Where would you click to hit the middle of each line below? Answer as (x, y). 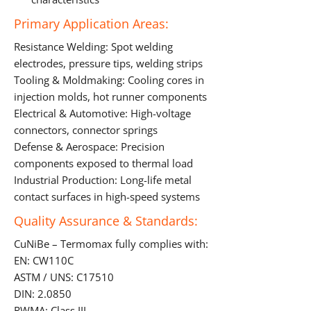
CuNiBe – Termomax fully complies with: (111, 244)
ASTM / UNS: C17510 (64, 277)
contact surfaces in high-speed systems (107, 197)
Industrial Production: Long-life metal (103, 180)
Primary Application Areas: (91, 24)
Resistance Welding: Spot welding (93, 47)
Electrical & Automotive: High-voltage (102, 114)
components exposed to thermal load (103, 163)
